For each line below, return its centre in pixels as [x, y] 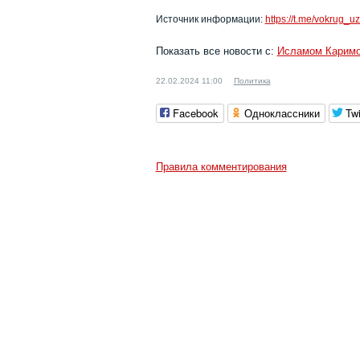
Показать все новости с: [216, 51]
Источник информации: [210, 19]
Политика [252, 81]
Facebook [195, 113]
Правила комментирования [221, 167]
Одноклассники [282, 113]
